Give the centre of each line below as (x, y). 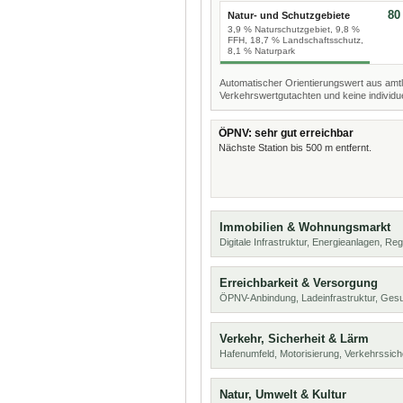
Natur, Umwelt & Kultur (283, 394)
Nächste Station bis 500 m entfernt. (295, 148)
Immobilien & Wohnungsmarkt (305, 227)
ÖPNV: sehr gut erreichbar (286, 133)
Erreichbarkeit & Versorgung (299, 283)
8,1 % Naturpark (261, 51)
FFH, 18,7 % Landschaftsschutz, (296, 40)
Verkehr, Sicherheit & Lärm (294, 339)
